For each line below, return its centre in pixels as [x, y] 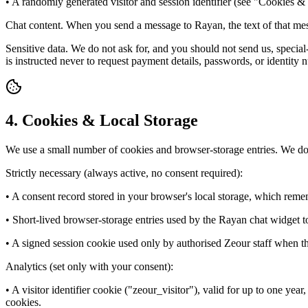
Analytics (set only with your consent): [89, 267]
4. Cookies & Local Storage [102, 121]
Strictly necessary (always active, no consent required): [124, 173]
